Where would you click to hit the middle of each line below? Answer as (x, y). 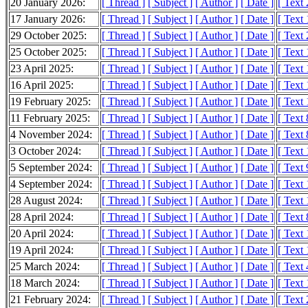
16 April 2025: (42, 85)
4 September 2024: (51, 184)
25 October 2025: (48, 52)
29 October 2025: (48, 36)
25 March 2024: (45, 267)
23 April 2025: (42, 69)
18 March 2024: (45, 283)
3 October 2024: (46, 151)
